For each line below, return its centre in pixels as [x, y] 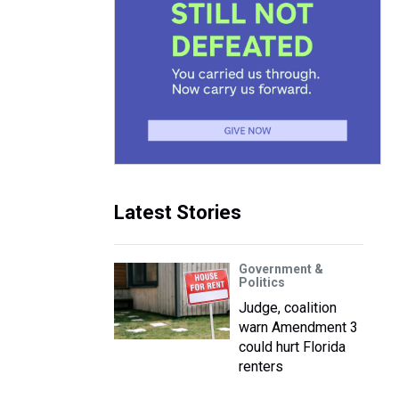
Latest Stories [178, 212]
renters [261, 366]
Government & [281, 269]
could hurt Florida [292, 347]
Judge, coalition [288, 308]
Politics [262, 282]
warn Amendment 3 [298, 327]
